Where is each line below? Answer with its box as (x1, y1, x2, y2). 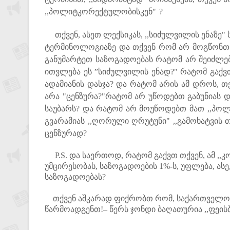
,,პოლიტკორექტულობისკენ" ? (45, 7, 163, 16)
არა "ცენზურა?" (45, 92, 105, 101)
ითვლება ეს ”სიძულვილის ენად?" (45, 67, 181, 76)
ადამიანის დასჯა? (45, 80, 117, 88)
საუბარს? (45, 104, 83, 113)
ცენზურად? (45, 129, 87, 138)
